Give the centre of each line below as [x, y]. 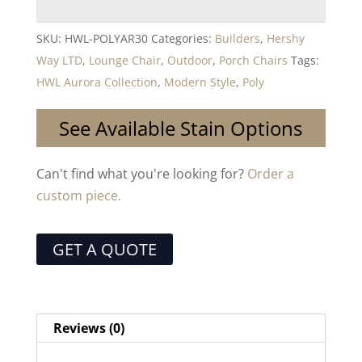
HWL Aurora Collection [97, 82]
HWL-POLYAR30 [106, 39]
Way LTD [59, 61]
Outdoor [189, 61]
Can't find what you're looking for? [141, 174]
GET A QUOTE [104, 250]
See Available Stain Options [181, 128]
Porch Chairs [253, 61]
